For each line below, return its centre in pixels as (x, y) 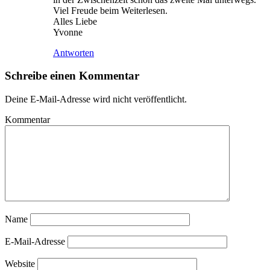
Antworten (74, 52)
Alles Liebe (75, 21)
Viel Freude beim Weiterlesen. (110, 10)
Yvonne (68, 32)
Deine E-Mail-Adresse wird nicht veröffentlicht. (96, 99)
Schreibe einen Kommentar (72, 76)
